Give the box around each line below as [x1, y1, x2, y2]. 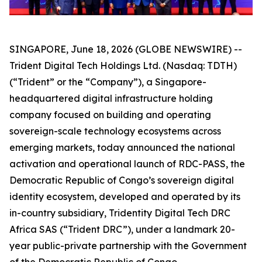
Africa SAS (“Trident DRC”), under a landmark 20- [9, 223, 235, 236]
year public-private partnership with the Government [9, 240, 247, 252]
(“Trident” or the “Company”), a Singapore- [9, 76, 206, 88]
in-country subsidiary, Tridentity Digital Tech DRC [9, 207, 230, 219]
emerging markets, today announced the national [9, 142, 235, 154]
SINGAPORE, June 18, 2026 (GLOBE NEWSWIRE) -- [9, 43, 242, 56]
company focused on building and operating [9, 109, 211, 121]
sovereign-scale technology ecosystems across [9, 125, 221, 137]
